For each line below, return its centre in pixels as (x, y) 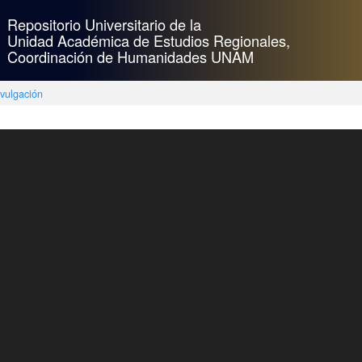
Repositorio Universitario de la (105, 24)
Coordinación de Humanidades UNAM (131, 57)
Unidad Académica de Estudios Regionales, (149, 40)
